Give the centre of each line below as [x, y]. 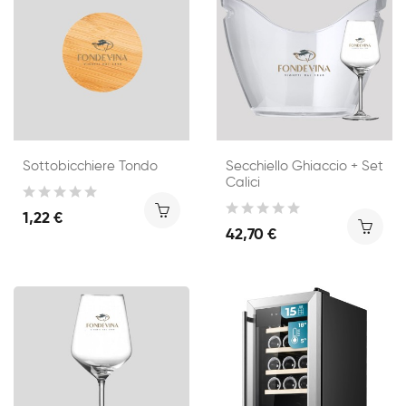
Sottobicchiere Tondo [90, 166]
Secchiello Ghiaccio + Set [304, 166]
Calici [243, 182]
